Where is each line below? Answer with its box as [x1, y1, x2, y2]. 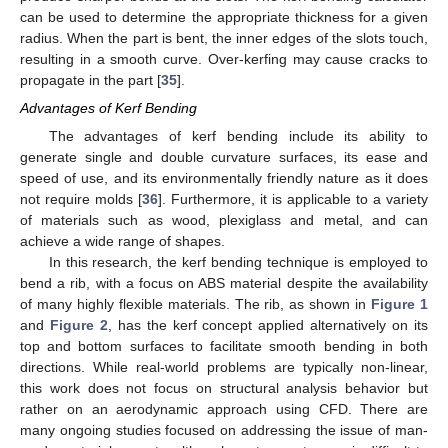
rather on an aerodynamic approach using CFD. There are [20, 401, 428, 418]
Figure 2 [49, 317, 108, 334]
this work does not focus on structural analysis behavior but [20, 380, 428, 397]
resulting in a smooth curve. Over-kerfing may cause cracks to [20, 50, 428, 67]
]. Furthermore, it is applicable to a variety [158, 191, 428, 208]
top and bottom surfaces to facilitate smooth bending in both [20, 338, 428, 355]
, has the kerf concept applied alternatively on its [107, 317, 429, 334]
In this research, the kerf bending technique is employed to [48, 254, 428, 271]
